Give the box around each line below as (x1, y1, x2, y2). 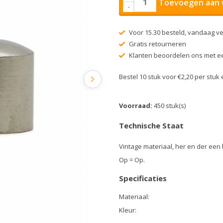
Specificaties (119, 173, 167, 183)
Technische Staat (119, 120, 184, 130)
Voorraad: (119, 101, 154, 110)
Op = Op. (119, 155, 145, 164)
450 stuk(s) (154, 101, 186, 110)
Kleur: (119, 206, 136, 215)
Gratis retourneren (127, 39, 186, 48)
